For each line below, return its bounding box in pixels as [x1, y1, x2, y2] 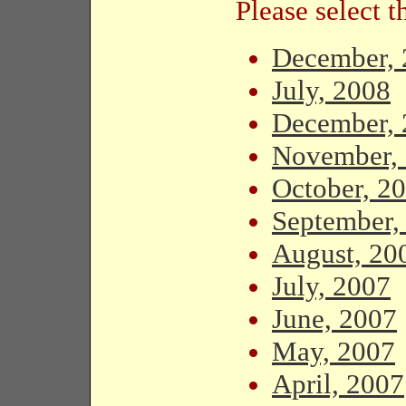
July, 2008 [272, 74, 391, 106]
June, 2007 [272, 303, 397, 334]
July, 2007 [272, 270, 391, 302]
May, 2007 [272, 335, 395, 367]
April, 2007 [272, 368, 404, 400]
